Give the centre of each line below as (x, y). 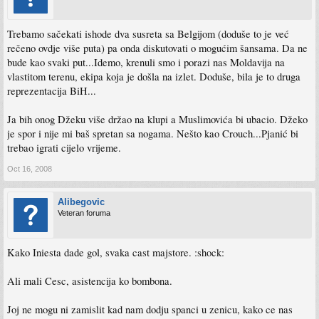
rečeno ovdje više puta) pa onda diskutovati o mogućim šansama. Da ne (157, 48)
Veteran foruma (84, 213)
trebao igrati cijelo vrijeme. (64, 148)
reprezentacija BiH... (52, 91)
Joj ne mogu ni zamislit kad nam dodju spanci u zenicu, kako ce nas (150, 309)
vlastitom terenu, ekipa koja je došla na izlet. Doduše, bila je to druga (154, 77)
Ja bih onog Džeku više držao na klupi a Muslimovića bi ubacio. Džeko (157, 119)
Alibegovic (81, 202)
